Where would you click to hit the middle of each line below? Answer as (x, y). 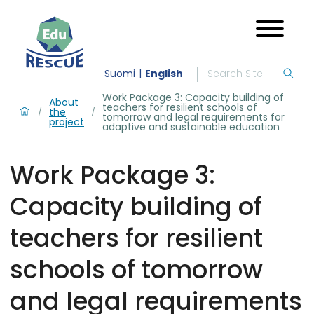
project (67, 122)
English (164, 74)
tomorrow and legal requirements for (193, 117)
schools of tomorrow (136, 269)
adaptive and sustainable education (191, 127)
